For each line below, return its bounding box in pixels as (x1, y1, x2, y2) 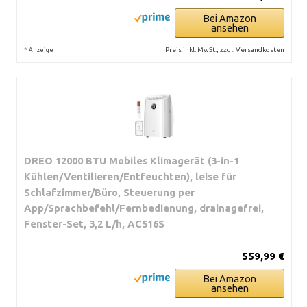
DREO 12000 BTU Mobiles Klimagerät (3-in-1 (24, 154, 239, 167)
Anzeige (29, 46, 53, 53)
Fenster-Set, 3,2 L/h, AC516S (24, 217, 164, 230)
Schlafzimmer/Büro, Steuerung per (24, 186, 195, 198)
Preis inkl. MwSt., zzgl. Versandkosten (165, 45, 284, 53)
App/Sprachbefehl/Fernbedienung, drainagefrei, (24, 201, 264, 214)
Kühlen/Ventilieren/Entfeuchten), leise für (24, 170, 236, 182)
